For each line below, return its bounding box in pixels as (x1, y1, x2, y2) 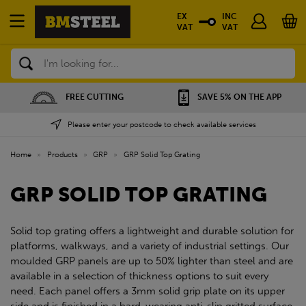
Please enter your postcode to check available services (68, 120, 256, 129)
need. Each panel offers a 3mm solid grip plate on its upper (10, 285, 285, 297)
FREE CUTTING (65, 92, 124, 102)
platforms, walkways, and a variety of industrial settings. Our (10, 240, 289, 252)
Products (46, 150, 78, 159)
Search (11, 50, 41, 61)
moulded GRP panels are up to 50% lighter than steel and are (10, 255, 293, 267)
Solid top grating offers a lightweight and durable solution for (10, 225, 294, 237)
